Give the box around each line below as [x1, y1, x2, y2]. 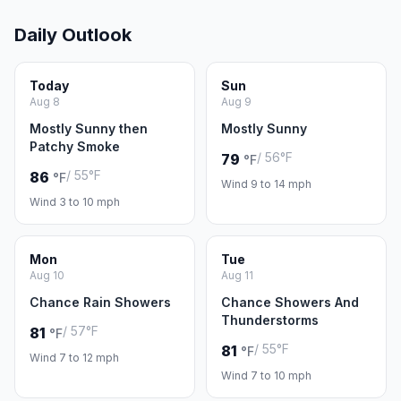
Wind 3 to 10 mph [30, 195, 120, 209]
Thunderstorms [221, 312, 319, 328]
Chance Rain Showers [30, 294, 171, 310]
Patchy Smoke [30, 139, 120, 154]
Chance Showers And [221, 294, 359, 310]
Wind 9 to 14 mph [221, 177, 311, 191]
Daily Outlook [14, 24, 132, 46]
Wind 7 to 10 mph [221, 369, 311, 382]
